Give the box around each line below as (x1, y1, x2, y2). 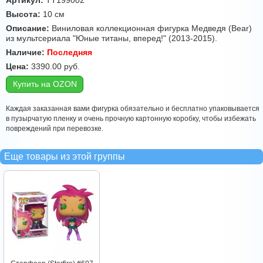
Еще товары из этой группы (4, 151, 125, 162)
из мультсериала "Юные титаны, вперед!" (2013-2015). (6, 33, 217, 43)
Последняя (47, 48, 92, 58)
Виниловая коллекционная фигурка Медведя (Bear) (49, 23, 252, 33)
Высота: (6, 9, 41, 19)
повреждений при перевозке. (6, 124, 103, 133)
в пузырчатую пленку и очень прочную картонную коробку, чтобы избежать (6, 114, 256, 123)
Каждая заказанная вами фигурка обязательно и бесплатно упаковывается (6, 104, 259, 113)
